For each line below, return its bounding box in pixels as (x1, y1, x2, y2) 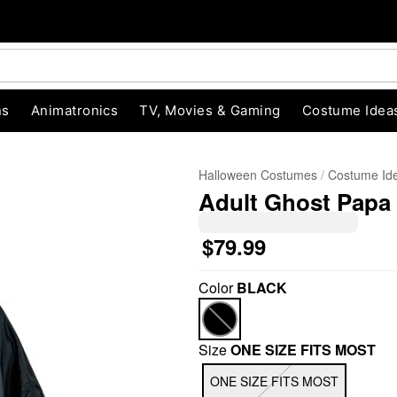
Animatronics (30, 102, 119, 119)
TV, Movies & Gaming (139, 102, 281, 119)
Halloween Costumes (198, 166, 317, 183)
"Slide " (125, 298, 174, 316)
